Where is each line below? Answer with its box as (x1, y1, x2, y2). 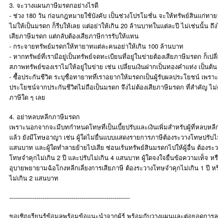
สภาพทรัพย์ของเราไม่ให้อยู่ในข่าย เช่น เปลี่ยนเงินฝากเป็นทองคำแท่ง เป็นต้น (9, 62, 217, 71)
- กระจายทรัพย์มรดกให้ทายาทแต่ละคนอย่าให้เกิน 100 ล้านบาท (9, 41, 183, 51)
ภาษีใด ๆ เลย (9, 92, 45, 102)
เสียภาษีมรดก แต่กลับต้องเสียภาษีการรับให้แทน (9, 31, 139, 40)
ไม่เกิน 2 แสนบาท (9, 173, 58, 182)
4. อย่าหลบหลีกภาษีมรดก (9, 112, 80, 121)
